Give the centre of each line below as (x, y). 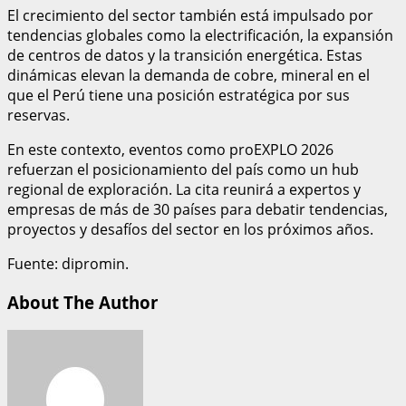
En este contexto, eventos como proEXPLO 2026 (170, 149)
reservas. (39, 115)
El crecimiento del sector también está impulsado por (190, 15)
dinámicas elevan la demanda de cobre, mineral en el (188, 75)
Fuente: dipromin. (68, 263)
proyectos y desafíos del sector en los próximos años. (190, 229)
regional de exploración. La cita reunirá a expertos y (184, 189)
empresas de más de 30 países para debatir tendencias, (198, 209)
